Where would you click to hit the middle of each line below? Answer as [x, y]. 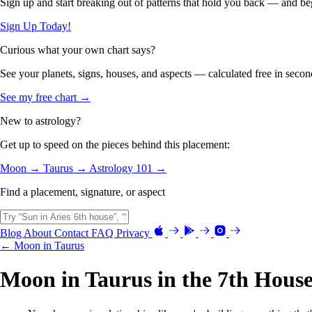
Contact [73, 233]
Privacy [134, 233]
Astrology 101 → [128, 168]
